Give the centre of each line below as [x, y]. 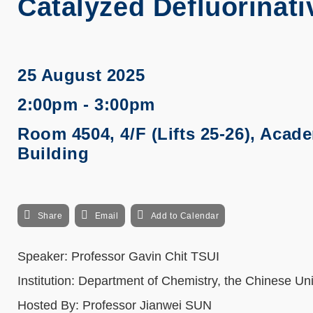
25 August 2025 [81, 75]
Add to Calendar [185, 216]
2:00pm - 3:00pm [86, 104]
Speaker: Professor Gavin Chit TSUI [118, 256]
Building [53, 153]
